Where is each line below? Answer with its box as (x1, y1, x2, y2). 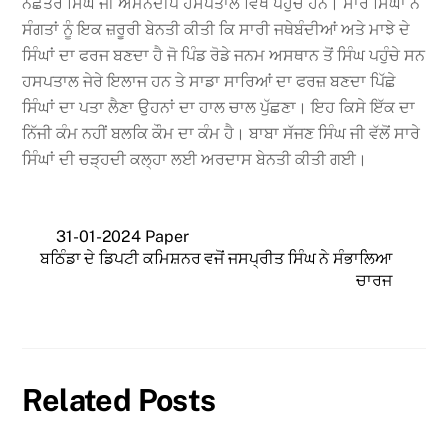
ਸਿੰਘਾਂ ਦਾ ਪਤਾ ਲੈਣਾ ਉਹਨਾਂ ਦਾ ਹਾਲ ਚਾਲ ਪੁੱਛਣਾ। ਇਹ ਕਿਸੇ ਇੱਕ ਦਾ (22, 98, 416, 118)
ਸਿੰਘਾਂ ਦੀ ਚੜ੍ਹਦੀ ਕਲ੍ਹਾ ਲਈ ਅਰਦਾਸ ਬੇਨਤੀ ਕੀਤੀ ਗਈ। (22, 150, 368, 170)
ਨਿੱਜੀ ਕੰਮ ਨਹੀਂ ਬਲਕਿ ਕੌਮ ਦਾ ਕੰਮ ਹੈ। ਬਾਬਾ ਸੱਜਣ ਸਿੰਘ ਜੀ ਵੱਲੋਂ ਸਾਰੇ (22, 124, 421, 144)
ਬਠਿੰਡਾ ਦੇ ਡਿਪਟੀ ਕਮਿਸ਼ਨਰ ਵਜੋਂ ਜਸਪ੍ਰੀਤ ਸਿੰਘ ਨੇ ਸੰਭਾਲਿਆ (39, 248, 392, 268)
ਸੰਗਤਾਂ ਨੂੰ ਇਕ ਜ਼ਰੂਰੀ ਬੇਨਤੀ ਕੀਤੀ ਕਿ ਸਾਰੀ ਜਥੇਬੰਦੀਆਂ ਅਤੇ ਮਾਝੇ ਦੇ (22, 20, 411, 40)
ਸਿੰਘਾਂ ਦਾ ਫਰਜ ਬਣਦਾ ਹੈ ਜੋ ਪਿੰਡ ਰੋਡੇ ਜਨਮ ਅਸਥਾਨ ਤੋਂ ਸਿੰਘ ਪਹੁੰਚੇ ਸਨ (22, 46, 426, 66)
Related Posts (22, 382, 216, 419)
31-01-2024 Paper (56, 226, 189, 246)
